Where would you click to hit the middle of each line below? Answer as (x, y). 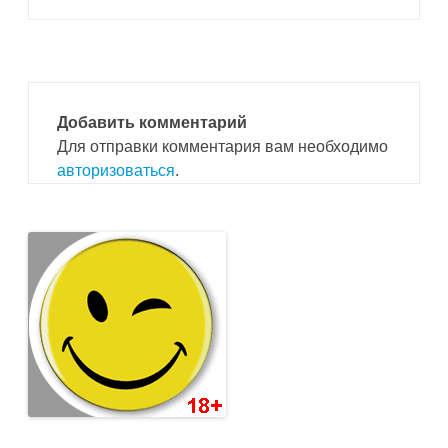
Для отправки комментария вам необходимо (222, 146)
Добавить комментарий (152, 122)
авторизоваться (116, 170)
